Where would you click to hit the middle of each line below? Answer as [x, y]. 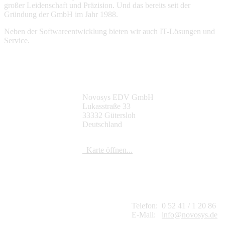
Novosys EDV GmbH [118, 97]
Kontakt [149, 177]
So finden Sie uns [118, 77]
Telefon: [147, 205]
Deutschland [102, 124]
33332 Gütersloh [109, 115]
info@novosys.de [190, 214]
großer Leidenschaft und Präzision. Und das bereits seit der [97, 6]
